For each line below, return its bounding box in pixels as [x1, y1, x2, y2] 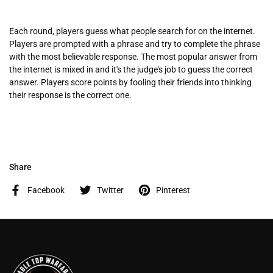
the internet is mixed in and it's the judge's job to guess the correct [9, 65, 253, 75]
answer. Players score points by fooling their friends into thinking [9, 77, 252, 88]
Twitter [97, 185, 124, 195]
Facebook [27, 185, 65, 195]
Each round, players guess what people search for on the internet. [9, 26, 255, 37]
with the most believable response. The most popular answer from [9, 52, 257, 62]
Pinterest [156, 185, 190, 195]
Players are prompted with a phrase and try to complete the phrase [9, 39, 260, 49]
